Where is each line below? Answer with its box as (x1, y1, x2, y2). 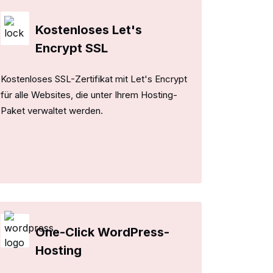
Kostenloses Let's (35, 22, 142, 37)
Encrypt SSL (35, 40, 108, 55)
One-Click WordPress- (35, 224, 170, 239)
